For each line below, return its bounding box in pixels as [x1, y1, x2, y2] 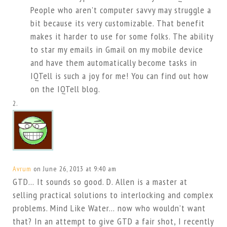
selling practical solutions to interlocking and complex [12, 189, 213, 201]
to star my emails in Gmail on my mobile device [30, 44, 203, 56]
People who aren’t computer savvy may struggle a [30, 4, 211, 16]
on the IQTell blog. [30, 83, 100, 95]
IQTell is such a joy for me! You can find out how [30, 70, 209, 82]
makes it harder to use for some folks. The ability [30, 30, 213, 43]
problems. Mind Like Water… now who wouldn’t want [12, 202, 206, 214]
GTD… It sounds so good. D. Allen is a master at [12, 176, 187, 188]
